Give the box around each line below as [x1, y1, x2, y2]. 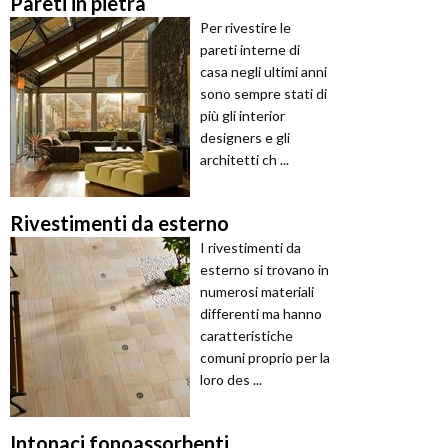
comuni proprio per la [200, 349, 330, 367]
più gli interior [200, 107, 285, 125]
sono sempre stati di [200, 85, 327, 103]
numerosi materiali [200, 283, 314, 301]
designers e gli [200, 129, 290, 147]
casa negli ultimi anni [200, 63, 327, 81]
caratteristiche [200, 327, 293, 345]
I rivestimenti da [200, 239, 301, 257]
